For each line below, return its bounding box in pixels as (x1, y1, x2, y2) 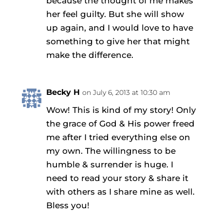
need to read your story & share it (46, 173, 188, 183)
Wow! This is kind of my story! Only (46, 105, 196, 115)
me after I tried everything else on (46, 132, 190, 142)
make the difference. (46, 50, 133, 60)
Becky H (46, 87, 80, 97)
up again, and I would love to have (46, 22, 193, 33)
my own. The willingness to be (46, 145, 176, 156)
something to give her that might (46, 36, 190, 46)
